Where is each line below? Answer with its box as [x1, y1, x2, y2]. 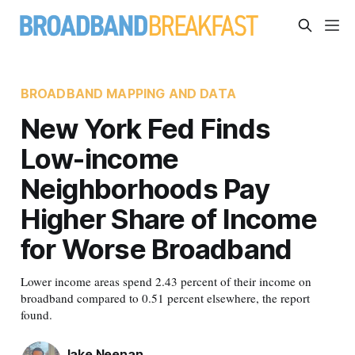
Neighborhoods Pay [20, 171, 269, 205]
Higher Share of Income [20, 201, 317, 235]
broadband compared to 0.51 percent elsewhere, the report [20, 289, 310, 306]
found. [20, 306, 52, 323]
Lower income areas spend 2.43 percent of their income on [20, 273, 311, 289]
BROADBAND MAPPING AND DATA [20, 85, 236, 101]
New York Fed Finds [20, 111, 271, 145]
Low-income [20, 141, 179, 175]
